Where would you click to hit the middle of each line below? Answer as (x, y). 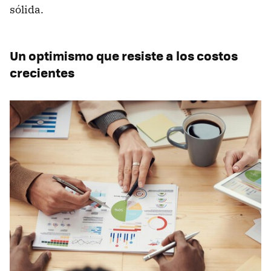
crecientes (42, 72)
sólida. (27, 9)
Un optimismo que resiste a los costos (124, 55)
